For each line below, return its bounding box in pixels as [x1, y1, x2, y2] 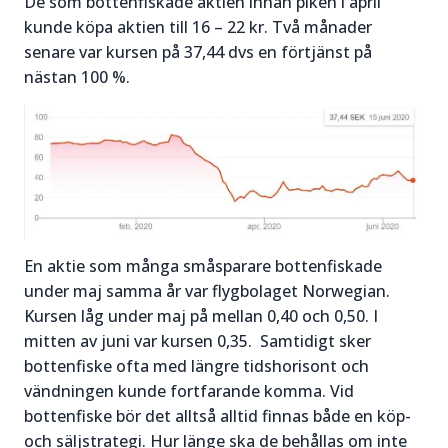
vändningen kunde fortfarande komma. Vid [24, 379, 354, 402]
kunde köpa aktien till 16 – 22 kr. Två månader [24, 15, 372, 38]
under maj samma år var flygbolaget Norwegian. [24, 279, 390, 302]
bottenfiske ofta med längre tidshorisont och [24, 354, 369, 377]
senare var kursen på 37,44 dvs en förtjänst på [24, 40, 372, 63]
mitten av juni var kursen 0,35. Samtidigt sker [24, 329, 371, 352]
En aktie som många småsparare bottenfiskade [24, 254, 382, 277]
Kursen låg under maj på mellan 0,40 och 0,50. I [24, 304, 378, 327]
